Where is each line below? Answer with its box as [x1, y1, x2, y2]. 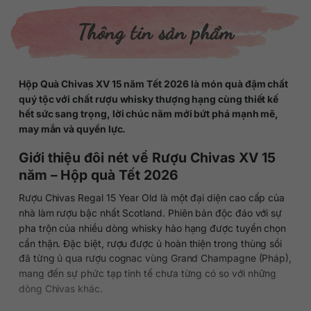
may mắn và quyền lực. [18, 123, 126, 135]
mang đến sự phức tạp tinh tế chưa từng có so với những [18, 267, 277, 279]
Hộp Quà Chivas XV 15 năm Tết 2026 [18, 77, 189, 90]
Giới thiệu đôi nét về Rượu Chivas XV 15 [18, 149, 276, 166]
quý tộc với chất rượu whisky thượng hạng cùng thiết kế [18, 92, 279, 105]
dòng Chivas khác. [18, 282, 103, 294]
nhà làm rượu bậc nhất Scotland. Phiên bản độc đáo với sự [18, 206, 283, 219]
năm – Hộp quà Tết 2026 [18, 166, 178, 183]
